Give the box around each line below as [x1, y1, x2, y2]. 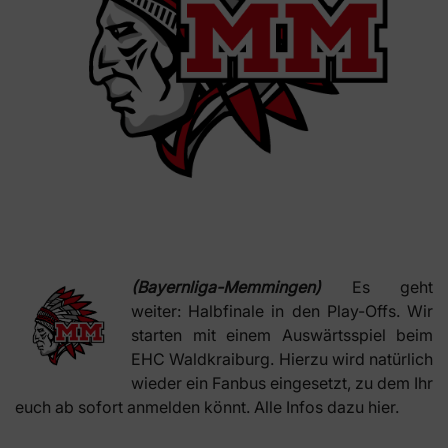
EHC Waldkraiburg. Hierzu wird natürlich [131, 349, 433, 370]
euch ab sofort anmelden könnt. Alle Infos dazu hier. [15, 397, 399, 418]
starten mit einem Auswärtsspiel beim [131, 325, 433, 346]
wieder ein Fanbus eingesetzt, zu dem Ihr [131, 373, 433, 394]
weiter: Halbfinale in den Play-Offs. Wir [131, 301, 433, 322]
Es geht [321, 277, 433, 298]
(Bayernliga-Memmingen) [131, 277, 321, 298]
